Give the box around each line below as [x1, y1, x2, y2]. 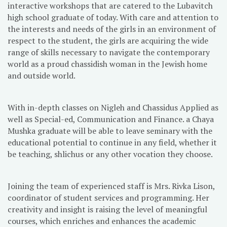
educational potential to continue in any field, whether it [8, 136, 217, 148]
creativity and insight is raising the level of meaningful [8, 203, 207, 215]
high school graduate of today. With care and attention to [8, 11, 218, 23]
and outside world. [8, 69, 75, 81]
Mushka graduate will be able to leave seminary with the [8, 125, 212, 136]
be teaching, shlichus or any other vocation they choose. [8, 148, 213, 160]
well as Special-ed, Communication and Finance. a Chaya [8, 113, 214, 125]
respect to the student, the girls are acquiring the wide [8, 34, 208, 46]
